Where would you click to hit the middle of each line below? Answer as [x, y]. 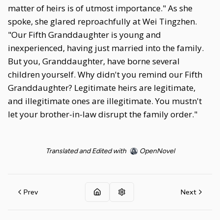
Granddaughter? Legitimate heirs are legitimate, [102, 88]
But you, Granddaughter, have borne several [94, 61]
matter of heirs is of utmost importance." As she [100, 8]
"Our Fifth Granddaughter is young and [84, 35]
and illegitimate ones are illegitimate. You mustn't [105, 101]
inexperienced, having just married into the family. [106, 48]
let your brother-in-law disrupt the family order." [103, 114]
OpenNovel [157, 151]
